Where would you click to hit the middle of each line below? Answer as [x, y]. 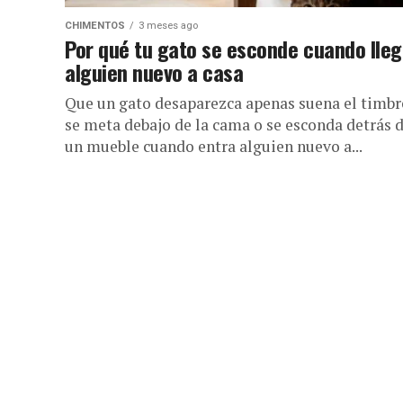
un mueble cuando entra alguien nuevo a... [214, 146]
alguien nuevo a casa [154, 72]
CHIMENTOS [95, 26]
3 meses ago [168, 26]
